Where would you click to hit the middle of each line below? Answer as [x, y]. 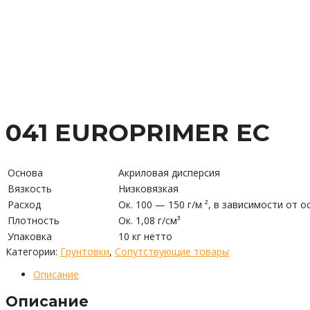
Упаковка [30, 236]
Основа [25, 172]
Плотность [34, 220]
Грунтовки [85, 251]
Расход [24, 204]
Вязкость [30, 188]
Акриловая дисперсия [169, 172]
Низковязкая [148, 188]
